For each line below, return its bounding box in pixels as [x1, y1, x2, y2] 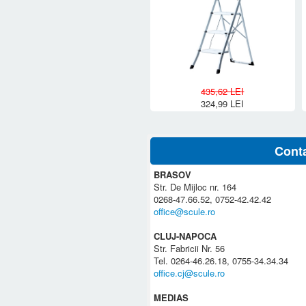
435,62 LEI [201, 84, 245, 98]
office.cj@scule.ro [154, 266, 225, 279]
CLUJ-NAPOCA [154, 229, 217, 242]
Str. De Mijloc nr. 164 [154, 180, 237, 193]
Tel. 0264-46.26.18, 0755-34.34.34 [154, 253, 289, 267]
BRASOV [154, 167, 192, 181]
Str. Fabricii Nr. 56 [154, 241, 225, 255]
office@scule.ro [154, 204, 216, 218]
